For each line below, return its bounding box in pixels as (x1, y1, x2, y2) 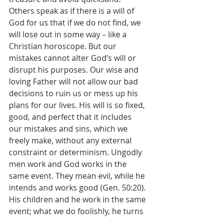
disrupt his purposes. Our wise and (9, 64, 140, 75)
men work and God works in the (9, 159, 129, 169)
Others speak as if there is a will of (9, 5, 136, 16)
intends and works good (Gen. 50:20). (9, 182, 148, 193)
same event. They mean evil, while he (9, 170, 147, 181)
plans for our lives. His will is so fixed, (9, 100, 147, 110)
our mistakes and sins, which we (9, 123, 130, 134)
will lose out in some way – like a (9, 29, 129, 40)
